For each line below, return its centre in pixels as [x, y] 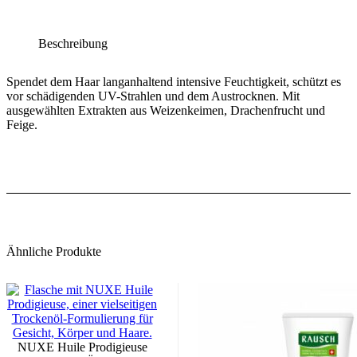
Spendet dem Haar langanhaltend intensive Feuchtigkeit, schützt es [174, 82]
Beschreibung [73, 44]
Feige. [22, 125]
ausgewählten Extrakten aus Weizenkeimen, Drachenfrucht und [166, 111]
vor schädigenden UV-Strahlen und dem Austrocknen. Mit [153, 96]
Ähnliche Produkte [54, 251]
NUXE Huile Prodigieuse [82, 347]
